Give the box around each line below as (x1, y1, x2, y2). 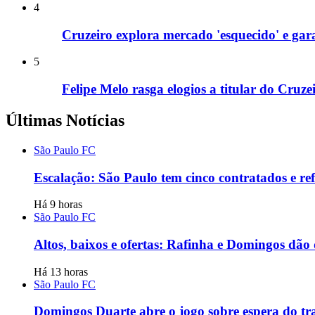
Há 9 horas (34, 198, 82, 211)
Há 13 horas (34, 265, 88, 278)
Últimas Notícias (6, 110, 124, 129)
